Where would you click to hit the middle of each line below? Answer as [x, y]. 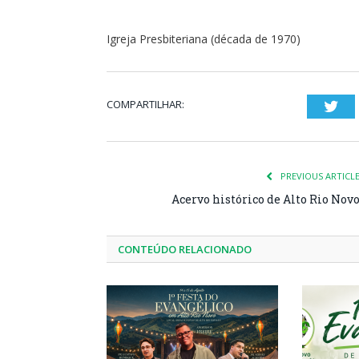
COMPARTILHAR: [145, 104]
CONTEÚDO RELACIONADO [185, 249]
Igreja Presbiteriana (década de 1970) [204, 38]
